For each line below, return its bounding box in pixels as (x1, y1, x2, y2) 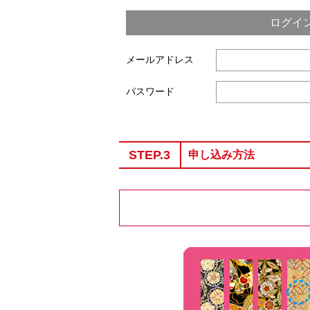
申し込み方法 (188, 149, 255, 161)
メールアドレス (126, 53, 194, 65)
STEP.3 (129, 148, 170, 163)
